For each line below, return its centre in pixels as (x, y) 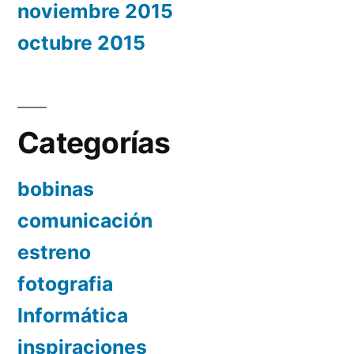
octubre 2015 (81, 43)
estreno (54, 252)
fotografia (65, 284)
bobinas (56, 189)
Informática (73, 316)
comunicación (85, 221)
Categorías (94, 143)
